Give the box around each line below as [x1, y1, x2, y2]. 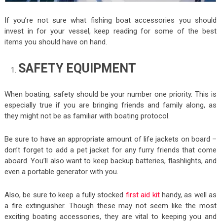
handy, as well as [159, 190, 217, 199]
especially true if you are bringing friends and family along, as [4, 100, 217, 110]
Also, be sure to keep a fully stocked [4, 190, 126, 199]
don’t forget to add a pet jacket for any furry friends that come [4, 145, 217, 154]
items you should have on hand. [4, 37, 107, 47]
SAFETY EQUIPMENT [18, 61, 137, 76]
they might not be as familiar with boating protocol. [4, 111, 170, 120]
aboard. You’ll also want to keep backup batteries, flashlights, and [4, 156, 217, 165]
